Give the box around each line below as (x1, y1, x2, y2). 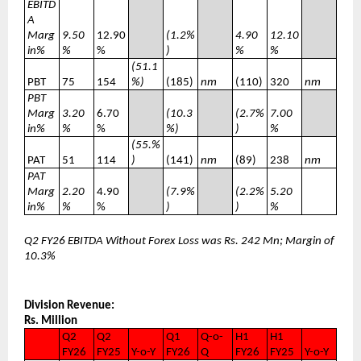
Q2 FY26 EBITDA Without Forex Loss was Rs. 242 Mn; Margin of (24, 234, 334, 247)
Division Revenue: (24, 299, 114, 312)
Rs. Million (24, 314, 77, 327)
